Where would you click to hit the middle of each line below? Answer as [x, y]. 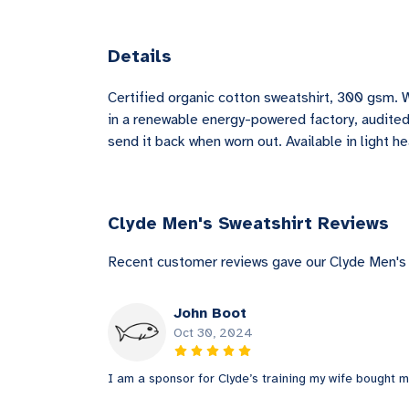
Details [140, 57]
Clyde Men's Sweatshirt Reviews [248, 224]
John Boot [210, 314]
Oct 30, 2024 [213, 333]
